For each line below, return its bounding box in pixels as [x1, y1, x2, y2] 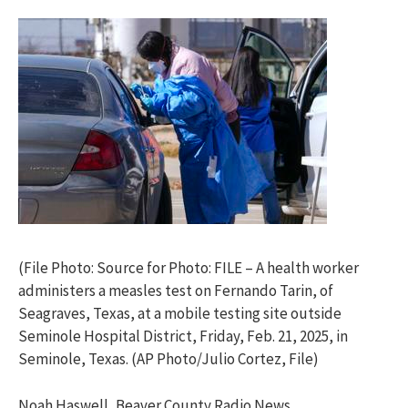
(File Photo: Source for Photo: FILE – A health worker [18, 258, 359, 279]
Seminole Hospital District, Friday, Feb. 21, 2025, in [18, 326, 348, 347]
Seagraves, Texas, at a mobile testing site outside [18, 303, 342, 324]
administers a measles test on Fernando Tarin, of [18, 280, 333, 301]
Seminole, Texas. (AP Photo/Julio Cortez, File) [18, 349, 319, 370]
